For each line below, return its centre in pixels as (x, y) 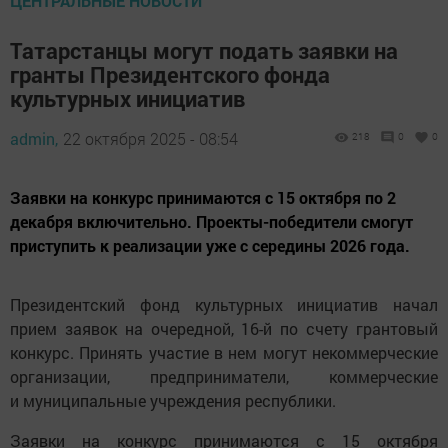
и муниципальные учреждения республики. (173, 401)
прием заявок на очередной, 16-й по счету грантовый (224, 329)
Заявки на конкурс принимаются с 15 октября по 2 (203, 198)
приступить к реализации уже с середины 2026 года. (210, 246)
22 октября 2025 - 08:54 (150, 139)
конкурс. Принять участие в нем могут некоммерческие (224, 353)
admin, (34, 139)
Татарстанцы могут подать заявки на (204, 51)
